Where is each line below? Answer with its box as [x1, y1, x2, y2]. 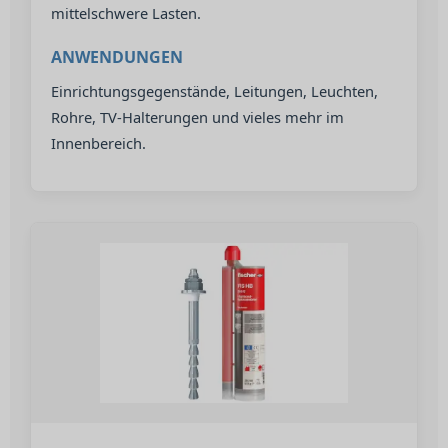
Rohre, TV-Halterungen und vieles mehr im [51, 107, 344, 127]
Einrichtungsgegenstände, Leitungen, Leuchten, [51, 81, 378, 101]
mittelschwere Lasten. [51, 3, 201, 23]
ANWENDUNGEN [51, 46, 183, 68]
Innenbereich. [51, 133, 146, 153]
